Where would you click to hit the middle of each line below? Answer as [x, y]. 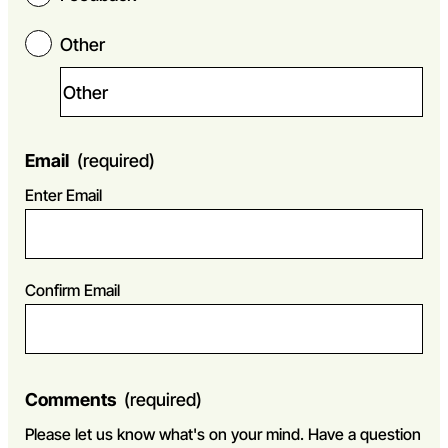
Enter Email [64, 195]
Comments [71, 400]
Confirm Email [73, 290]
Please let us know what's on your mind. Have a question [223, 434]
